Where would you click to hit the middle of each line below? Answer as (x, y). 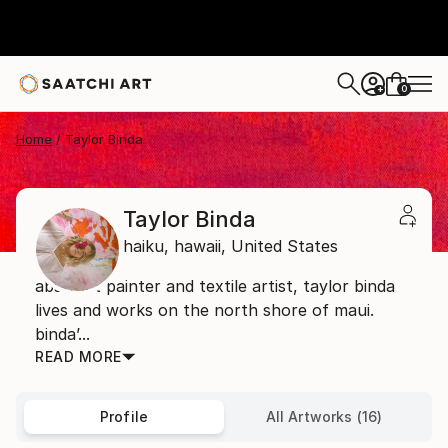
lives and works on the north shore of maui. (204, 310)
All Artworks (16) (324, 416)
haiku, (146, 246)
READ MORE (78, 356)
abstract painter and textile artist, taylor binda (215, 286)
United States (284, 246)
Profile (124, 416)
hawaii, (200, 246)
